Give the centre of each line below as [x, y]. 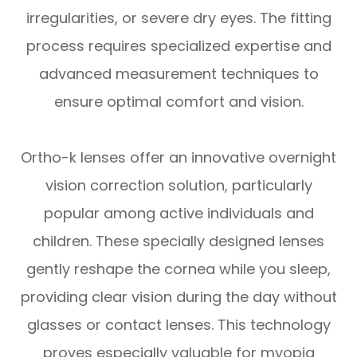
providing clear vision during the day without [178, 297]
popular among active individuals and [178, 214]
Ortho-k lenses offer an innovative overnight [178, 158]
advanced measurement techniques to [178, 74]
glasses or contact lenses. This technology [178, 325]
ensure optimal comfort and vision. [178, 102]
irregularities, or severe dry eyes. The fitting [178, 18]
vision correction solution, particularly [178, 186]
